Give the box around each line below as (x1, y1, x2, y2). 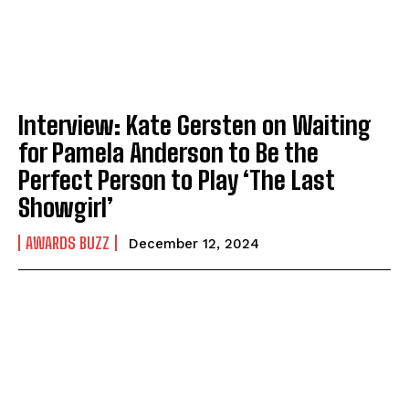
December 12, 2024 (129, 235, 259, 252)
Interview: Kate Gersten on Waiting (18, 109, 372, 141)
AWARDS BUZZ (26, 232, 110, 253)
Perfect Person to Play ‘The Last (18, 163, 335, 195)
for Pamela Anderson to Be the (18, 136, 319, 168)
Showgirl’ (18, 191, 113, 223)
